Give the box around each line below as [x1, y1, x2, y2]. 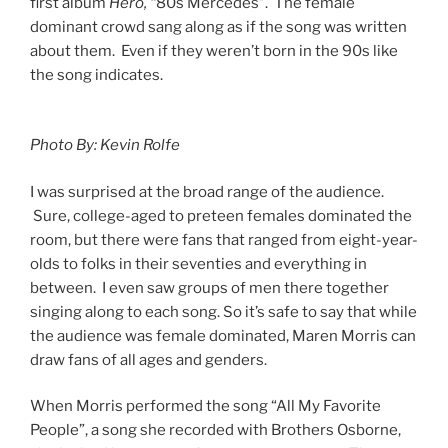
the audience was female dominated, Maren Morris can [30, 326, 416, 345]
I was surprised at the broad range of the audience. [30, 182, 384, 201]
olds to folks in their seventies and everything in [30, 254, 367, 273]
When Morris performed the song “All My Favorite [30, 397, 381, 416]
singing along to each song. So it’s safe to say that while [30, 302, 417, 321]
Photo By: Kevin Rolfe [30, 136, 180, 155]
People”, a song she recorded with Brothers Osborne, [30, 421, 401, 440]
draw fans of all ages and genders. [30, 350, 267, 369]
